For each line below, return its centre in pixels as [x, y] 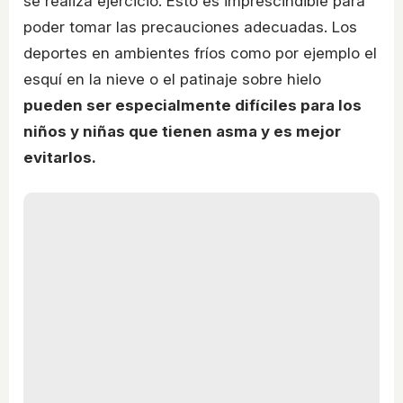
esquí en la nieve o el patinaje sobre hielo [172, 79]
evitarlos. [60, 157]
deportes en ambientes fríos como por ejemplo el [200, 53]
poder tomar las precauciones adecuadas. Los [190, 27]
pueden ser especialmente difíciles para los [193, 105]
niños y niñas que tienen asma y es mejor [182, 131]
